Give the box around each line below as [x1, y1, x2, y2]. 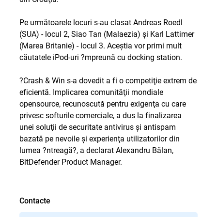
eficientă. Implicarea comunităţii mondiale [19, 87, 163, 97]
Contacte [19, 195, 50, 205]
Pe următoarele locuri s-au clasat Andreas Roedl [19, 17, 183, 27]
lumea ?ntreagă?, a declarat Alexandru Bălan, [19, 145, 173, 155]
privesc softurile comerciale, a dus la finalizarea [19, 110, 182, 120]
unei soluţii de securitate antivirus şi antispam [19, 122, 176, 132]
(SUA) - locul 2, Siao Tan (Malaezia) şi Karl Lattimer [19, 29, 194, 39]
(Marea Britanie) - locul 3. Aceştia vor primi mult [19, 40, 182, 50]
